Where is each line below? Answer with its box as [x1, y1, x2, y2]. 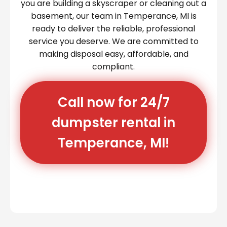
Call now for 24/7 [57, 93, 170, 111]
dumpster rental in [52, 113, 175, 132]
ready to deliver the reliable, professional [32, 22, 195, 34]
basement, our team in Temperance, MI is [30, 10, 197, 22]
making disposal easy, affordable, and [39, 48, 188, 60]
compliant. [92, 60, 135, 72]
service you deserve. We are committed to [28, 35, 199, 47]
